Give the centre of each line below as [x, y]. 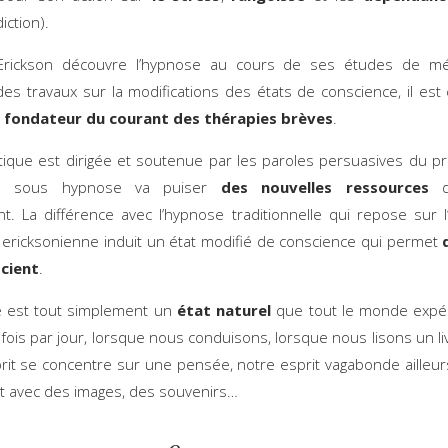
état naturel [224, 309]
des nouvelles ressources [324, 186]
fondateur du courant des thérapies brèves [168, 117]
